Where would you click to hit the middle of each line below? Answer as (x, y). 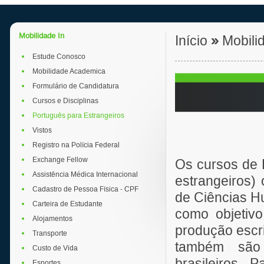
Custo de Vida (55, 248)
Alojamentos (52, 219)
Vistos (42, 130)
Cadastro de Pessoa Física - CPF (85, 189)
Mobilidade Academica (69, 71)
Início (191, 41)
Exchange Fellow (60, 160)
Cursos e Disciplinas (65, 101)
